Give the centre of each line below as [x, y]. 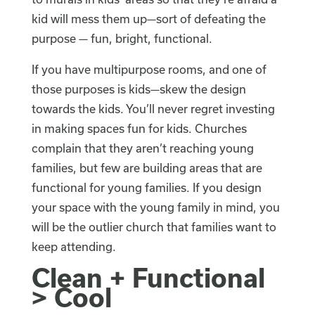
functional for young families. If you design [146, 188]
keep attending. [73, 247]
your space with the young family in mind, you [155, 207]
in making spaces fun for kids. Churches [139, 129]
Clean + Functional [148, 278]
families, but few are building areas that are [147, 168]
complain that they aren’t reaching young [142, 148]
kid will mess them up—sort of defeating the [148, 19]
